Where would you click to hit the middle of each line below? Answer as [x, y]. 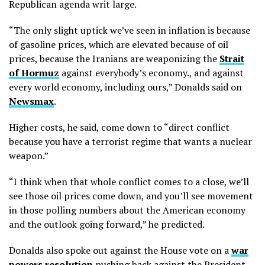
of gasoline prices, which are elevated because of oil [119, 44]
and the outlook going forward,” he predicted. [107, 224]
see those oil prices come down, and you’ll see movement [131, 195]
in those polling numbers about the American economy [127, 210]
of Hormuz [34, 72]
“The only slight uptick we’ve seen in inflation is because [130, 30]
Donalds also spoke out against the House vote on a [120, 250]
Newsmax [31, 101]
